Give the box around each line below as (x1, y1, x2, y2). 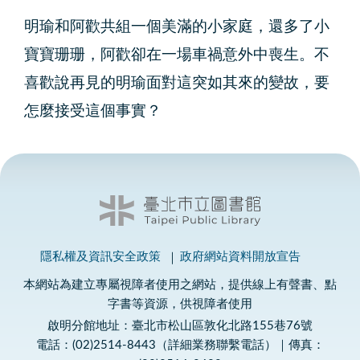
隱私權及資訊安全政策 (40, 251, 161, 264)
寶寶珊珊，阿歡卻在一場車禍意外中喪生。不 (24, 47, 330, 63)
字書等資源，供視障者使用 (108, 298, 252, 311)
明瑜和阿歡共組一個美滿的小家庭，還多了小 (24, 19, 330, 35)
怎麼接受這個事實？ (24, 104, 162, 120)
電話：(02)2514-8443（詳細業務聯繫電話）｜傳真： (35, 339, 325, 352)
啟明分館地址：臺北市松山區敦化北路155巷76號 (47, 320, 313, 333)
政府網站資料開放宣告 (180, 251, 301, 264)
